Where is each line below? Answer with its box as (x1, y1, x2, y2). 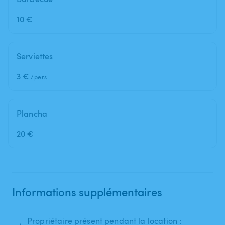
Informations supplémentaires (12, 184, 162, 199)
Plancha (17, 107, 48, 119)
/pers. (31, 72, 49, 81)
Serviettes (17, 50, 53, 62)
